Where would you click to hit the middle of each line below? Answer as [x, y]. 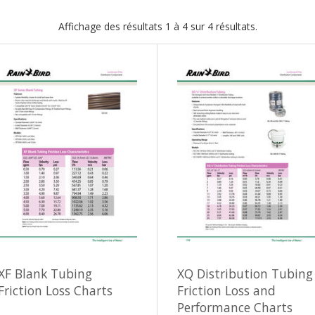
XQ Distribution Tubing [245, 273]
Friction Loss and [226, 290]
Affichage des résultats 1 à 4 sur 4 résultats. [157, 27]
